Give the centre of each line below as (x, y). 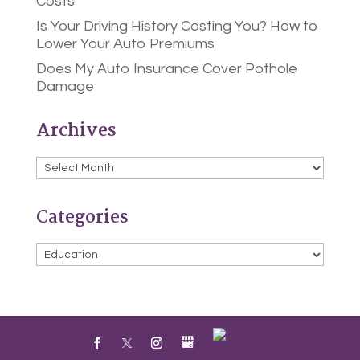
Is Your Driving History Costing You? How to (177, 27)
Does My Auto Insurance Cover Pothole (166, 69)
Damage (65, 87)
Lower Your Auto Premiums (125, 44)
